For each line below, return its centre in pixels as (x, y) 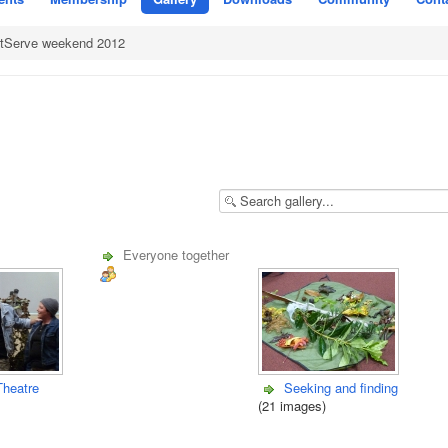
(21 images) (292, 406)
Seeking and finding (341, 388)
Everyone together (175, 255)
